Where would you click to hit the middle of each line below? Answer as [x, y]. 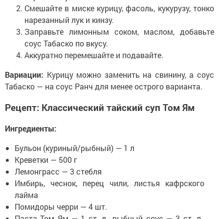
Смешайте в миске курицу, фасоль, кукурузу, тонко [119, 8]
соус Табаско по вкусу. [66, 44]
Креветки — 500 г [46, 159]
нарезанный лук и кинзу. [69, 20]
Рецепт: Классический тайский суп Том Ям [100, 108]
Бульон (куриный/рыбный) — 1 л [75, 148]
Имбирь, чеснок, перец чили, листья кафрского [109, 183]
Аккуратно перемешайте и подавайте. [94, 55]
